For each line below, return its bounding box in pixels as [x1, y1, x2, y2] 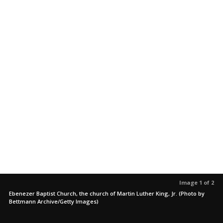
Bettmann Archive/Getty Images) [9, 198, 99, 206]
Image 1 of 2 [179, 179, 214, 187]
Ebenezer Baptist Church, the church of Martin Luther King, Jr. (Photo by [9, 190, 205, 198]
